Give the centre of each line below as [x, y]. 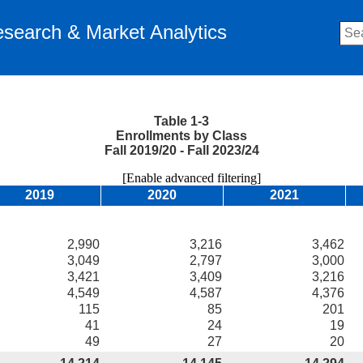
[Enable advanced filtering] [181, 178]
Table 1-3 [181, 121]
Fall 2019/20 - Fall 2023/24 [181, 150]
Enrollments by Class [181, 136]
